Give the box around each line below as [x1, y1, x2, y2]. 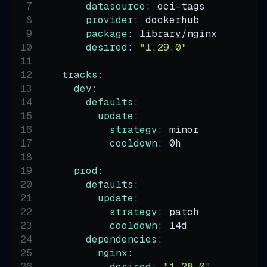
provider [86, 13, 134, 26]
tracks [62, 68, 98, 81]
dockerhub [139, 13, 200, 26]
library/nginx [133, 27, 218, 40]
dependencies [86, 232, 158, 246]
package [86, 27, 128, 40]
